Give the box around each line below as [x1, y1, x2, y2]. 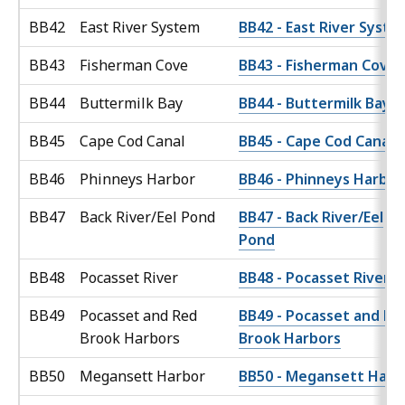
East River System [80, 17, 203, 38]
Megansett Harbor [80, 366, 209, 387]
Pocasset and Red [80, 306, 197, 326]
